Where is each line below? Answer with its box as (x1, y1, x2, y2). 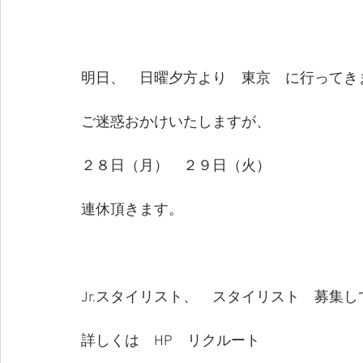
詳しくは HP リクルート (81, 332, 260, 350)
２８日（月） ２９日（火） (81, 157, 285, 175)
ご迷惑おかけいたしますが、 (81, 113, 285, 131)
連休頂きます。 (81, 201, 183, 219)
